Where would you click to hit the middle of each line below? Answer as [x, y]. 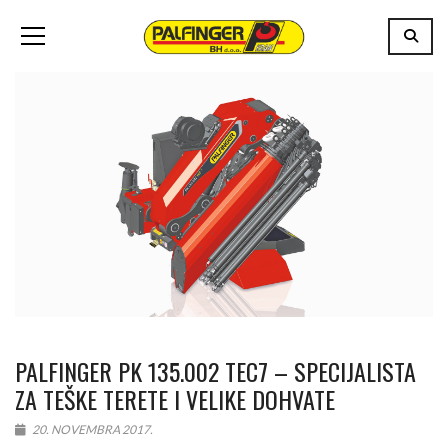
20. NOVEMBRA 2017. [91, 429]
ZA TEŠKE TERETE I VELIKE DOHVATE [175, 398]
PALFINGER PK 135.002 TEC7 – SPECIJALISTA [215, 370]
